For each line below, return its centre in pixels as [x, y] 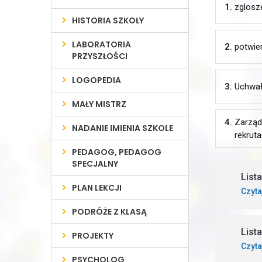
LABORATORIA [102, 44]
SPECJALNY [95, 164]
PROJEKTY [93, 236]
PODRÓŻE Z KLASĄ [110, 212]
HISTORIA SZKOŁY [108, 20]
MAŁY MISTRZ [99, 104]
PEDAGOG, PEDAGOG [117, 152]
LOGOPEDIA [97, 80]
